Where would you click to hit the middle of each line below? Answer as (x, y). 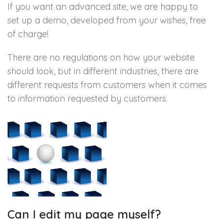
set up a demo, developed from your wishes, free (107, 20)
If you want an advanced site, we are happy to (103, 7)
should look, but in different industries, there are (103, 71)
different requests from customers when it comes (107, 85)
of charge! (28, 34)
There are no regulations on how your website (101, 57)
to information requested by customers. (88, 99)
